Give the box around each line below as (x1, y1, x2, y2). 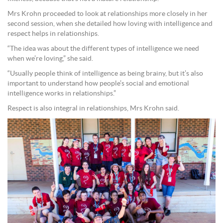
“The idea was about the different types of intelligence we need (7, 45, 199, 52)
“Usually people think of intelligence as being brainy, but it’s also (7, 70, 203, 77)
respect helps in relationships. (7, 30, 99, 37)
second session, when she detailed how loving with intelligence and (7, 20, 213, 27)
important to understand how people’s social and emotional (7, 80, 189, 87)
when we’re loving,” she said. (7, 55, 93, 62)
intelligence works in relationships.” (7, 90, 116, 97)
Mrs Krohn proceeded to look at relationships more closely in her (7, 10, 208, 17)
